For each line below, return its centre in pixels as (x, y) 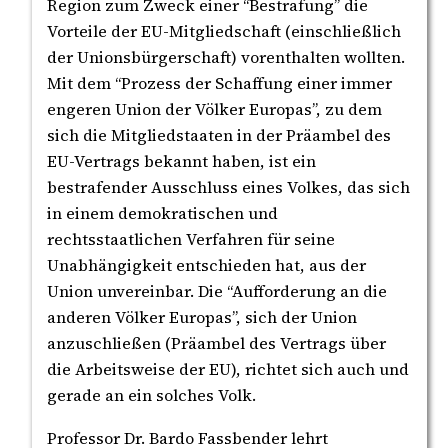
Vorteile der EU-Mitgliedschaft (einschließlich (224, 31)
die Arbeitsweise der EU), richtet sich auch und (228, 369)
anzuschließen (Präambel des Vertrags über (216, 343)
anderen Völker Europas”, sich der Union (202, 317)
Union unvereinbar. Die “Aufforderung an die (217, 291)
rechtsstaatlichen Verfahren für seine (191, 239)
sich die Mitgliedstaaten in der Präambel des (219, 135)
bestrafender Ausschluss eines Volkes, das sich (228, 187)
